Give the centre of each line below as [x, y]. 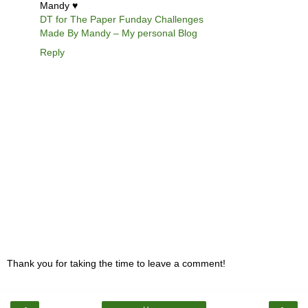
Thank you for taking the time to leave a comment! [116, 264]
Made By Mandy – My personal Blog [119, 33]
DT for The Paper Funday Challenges [122, 19]
